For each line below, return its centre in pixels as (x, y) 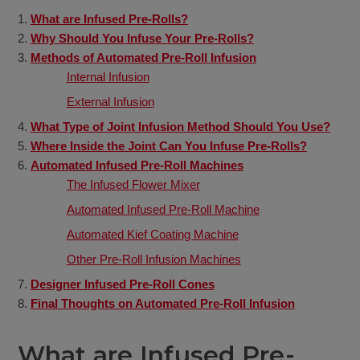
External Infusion (110, 102)
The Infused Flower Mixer (133, 185)
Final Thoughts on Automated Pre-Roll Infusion (162, 304)
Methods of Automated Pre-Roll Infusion (143, 58)
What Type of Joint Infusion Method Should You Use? (180, 127)
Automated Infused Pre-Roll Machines (137, 166)
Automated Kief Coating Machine (152, 235)
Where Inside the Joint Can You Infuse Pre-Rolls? (168, 146)
